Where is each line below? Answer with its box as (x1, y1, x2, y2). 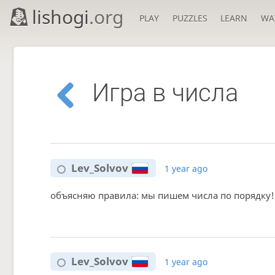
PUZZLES (172, 12, 207, 24)
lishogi (32, 4, 90, 29)
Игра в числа (92, 79, 239, 108)
